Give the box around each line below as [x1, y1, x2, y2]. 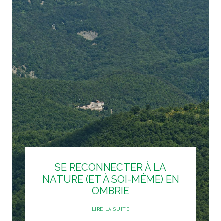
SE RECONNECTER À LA [55, 161, 166, 173]
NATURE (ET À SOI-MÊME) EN [42, 173, 179, 185]
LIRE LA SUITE [91, 206, 130, 212]
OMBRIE [92, 184, 129, 197]
